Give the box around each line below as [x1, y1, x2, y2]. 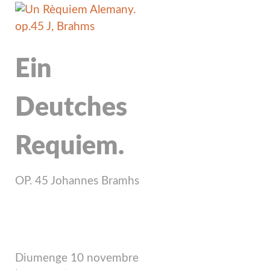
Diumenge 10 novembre [15, 252, 139, 264]
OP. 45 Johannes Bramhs [15, 175, 139, 187]
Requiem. [15, 133, 124, 159]
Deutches [15, 94, 127, 121]
